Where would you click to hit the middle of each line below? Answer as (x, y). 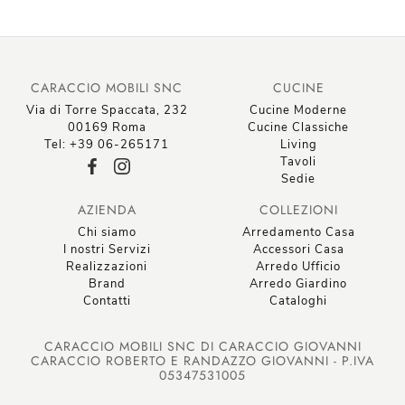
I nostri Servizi (107, 250)
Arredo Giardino (298, 284)
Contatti (107, 301)
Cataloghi (298, 301)
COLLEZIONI (298, 210)
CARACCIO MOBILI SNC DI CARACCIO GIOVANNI (202, 347)
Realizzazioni (107, 267)
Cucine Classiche (298, 128)
